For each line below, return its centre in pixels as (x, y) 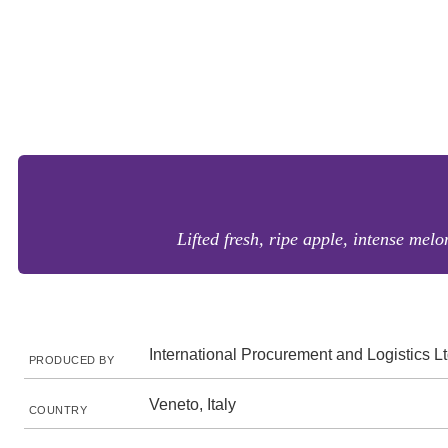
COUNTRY (58, 410)
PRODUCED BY (72, 360)
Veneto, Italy (192, 404)
